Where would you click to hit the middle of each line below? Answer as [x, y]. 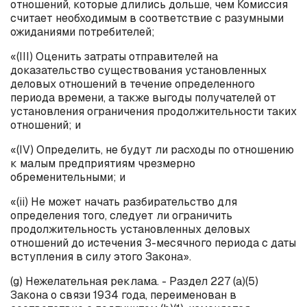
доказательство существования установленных [138, 70]
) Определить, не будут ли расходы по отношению [162, 149]
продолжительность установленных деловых [130, 229]
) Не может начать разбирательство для [131, 201]
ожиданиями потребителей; [83, 32]
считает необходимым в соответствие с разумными [147, 18]
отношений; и [46, 125]
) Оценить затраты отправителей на [124, 56]
